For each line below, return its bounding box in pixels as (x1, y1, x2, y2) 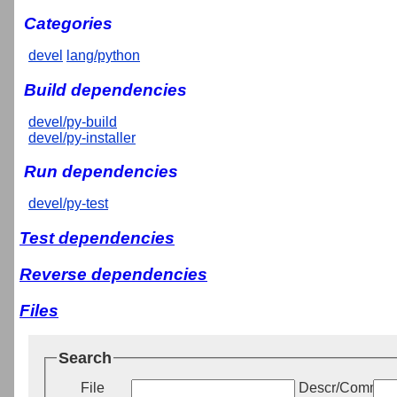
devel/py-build (28, 113, 117, 129)
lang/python (66, 47, 140, 63)
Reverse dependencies (19, 264, 207, 284)
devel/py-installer (28, 129, 136, 145)
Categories (24, 13, 113, 33)
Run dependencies (24, 162, 178, 182)
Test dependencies (19, 229, 175, 248)
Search (58, 348, 112, 367)
